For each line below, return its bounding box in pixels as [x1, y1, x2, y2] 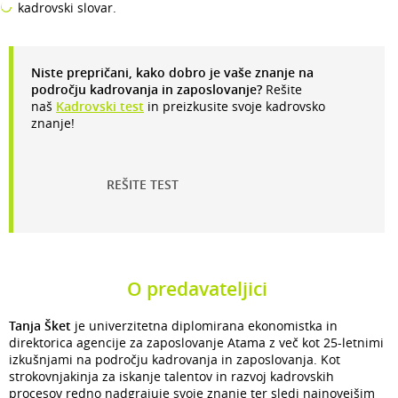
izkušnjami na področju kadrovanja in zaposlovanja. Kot [9, 350, 340, 368]
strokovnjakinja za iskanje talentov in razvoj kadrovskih [9, 367, 334, 385]
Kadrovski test [56, 97, 144, 115]
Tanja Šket [9, 316, 71, 334]
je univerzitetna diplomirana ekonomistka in [71, 316, 338, 334]
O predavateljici [126, 276, 267, 302]
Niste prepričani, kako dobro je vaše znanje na [31, 63, 314, 81]
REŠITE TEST [106, 175, 179, 193]
